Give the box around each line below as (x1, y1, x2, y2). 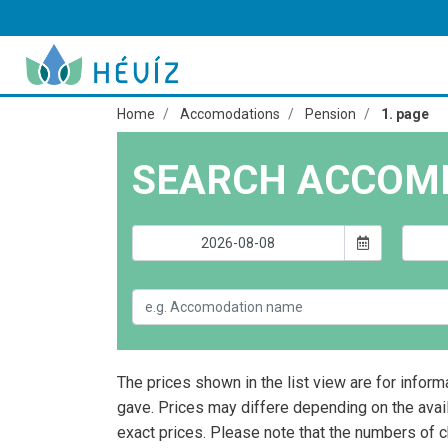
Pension (305, 106, 356, 122)
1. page (381, 106, 429, 122)
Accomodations (180, 106, 280, 122)
